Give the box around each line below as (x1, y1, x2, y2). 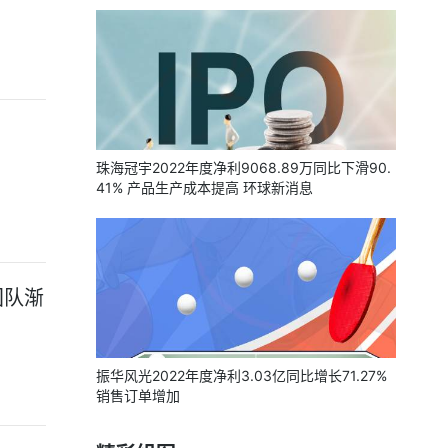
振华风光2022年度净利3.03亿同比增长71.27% (96, 367, 387, 384)
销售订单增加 (96, 387, 180, 404)
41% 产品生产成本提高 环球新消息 (96, 179, 313, 196)
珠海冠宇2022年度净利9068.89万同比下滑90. (96, 159, 391, 176)
